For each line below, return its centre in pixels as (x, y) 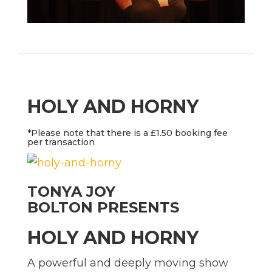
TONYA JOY (71, 192)
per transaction (61, 142)
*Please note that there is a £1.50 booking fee (127, 133)
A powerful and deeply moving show (128, 263)
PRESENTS (136, 208)
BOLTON (60, 208)
